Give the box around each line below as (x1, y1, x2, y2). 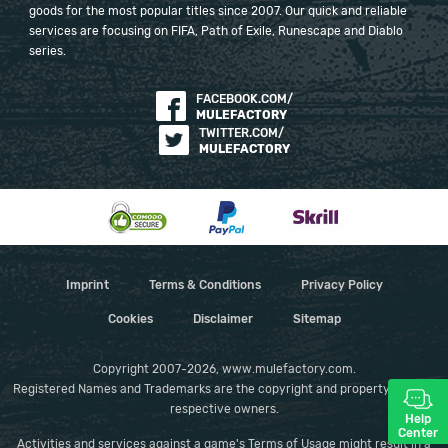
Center (398, 427, 438, 439)
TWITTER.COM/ (198, 127, 284, 139)
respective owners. (169, 403, 279, 415)
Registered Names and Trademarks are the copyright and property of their (13, 383, 435, 395)
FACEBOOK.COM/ (195, 93, 293, 105)
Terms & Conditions (148, 279, 261, 291)
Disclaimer (192, 313, 253, 325)
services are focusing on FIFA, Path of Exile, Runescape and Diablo (29, 25, 403, 37)
